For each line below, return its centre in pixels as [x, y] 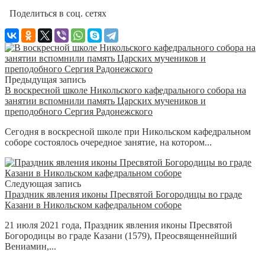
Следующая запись [43, 183]
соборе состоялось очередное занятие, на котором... [108, 142]
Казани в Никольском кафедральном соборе [93, 205]
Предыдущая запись [45, 79]
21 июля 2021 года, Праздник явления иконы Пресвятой [119, 225]
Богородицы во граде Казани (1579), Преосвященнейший [121, 235]
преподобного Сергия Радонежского [79, 111]
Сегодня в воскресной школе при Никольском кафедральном [128, 131]
